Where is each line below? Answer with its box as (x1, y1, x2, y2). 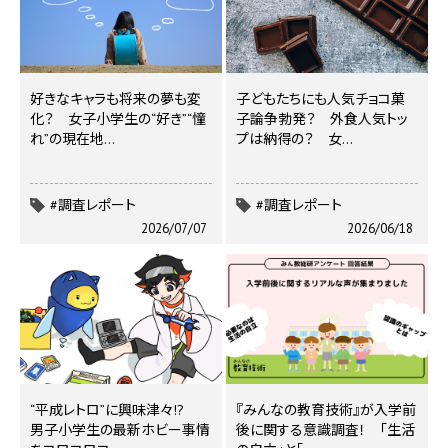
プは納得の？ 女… (235, 130, 353, 148)
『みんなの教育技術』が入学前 (235, 401, 416, 419)
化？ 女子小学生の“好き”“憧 (30, 110, 206, 128)
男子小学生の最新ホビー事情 (30, 421, 210, 439)
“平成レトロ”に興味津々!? (30, 401, 198, 419)
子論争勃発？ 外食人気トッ (235, 110, 408, 128)
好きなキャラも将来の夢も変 (30, 90, 201, 108)
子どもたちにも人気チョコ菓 (235, 90, 405, 108)
